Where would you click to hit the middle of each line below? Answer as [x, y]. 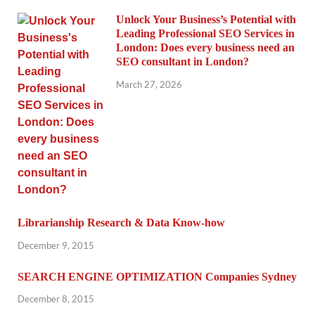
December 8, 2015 [56, 299]
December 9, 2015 [56, 245]
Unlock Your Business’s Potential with [206, 19]
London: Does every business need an [205, 47]
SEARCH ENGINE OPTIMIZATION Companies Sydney [157, 276]
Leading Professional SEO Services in [205, 33]
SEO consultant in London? [182, 61]
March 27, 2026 [149, 84]
